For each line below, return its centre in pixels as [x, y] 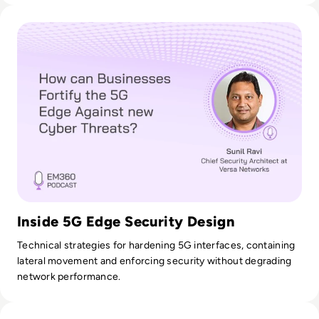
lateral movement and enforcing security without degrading [155, 261]
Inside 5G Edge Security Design [126, 221]
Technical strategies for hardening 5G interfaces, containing [156, 245]
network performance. [69, 276]
